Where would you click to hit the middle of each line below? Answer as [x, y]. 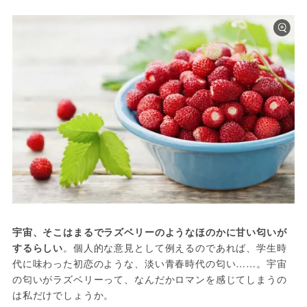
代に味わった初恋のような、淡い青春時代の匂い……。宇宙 [149, 263]
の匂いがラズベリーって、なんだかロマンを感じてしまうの [149, 279]
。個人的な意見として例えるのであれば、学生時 [175, 248]
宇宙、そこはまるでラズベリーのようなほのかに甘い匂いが [149, 232]
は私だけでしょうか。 [63, 295]
